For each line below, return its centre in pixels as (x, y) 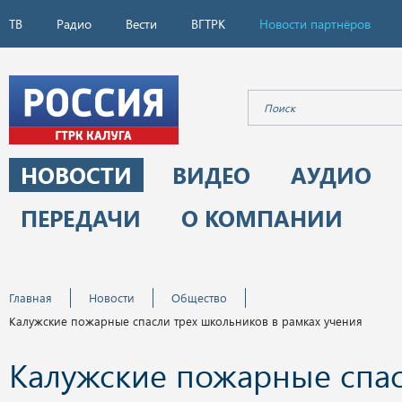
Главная (31, 297)
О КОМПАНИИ (262, 218)
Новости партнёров (315, 24)
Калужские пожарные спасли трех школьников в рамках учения (186, 321)
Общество (199, 297)
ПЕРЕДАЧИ (81, 218)
